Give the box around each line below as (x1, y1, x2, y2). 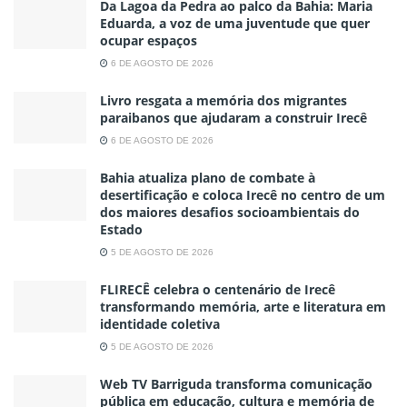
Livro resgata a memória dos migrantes (100, 91, 347, 109)
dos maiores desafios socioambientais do (100, 203, 360, 221)
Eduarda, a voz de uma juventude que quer (100, 14, 370, 32)
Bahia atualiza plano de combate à (100, 168, 315, 186)
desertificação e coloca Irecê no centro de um (100, 185, 385, 203)
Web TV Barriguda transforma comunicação (100, 374, 372, 392)
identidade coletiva (100, 314, 220, 333)
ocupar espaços (100, 31, 197, 49)
